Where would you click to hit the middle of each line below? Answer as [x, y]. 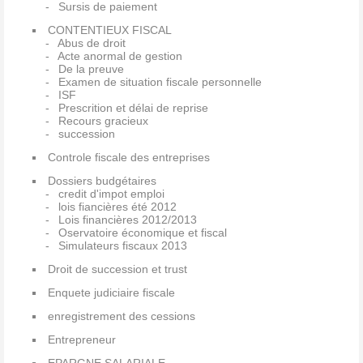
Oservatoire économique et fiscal [142, 233]
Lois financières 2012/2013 [127, 220]
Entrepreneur [82, 340]
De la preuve [91, 69]
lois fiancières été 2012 [117, 207]
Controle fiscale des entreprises [129, 158]
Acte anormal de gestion [120, 56]
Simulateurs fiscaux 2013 [122, 246]
